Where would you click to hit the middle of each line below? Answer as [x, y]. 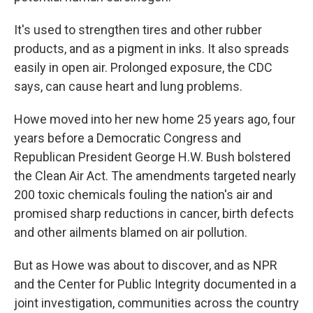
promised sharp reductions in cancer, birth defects [154, 214]
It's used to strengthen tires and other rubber [138, 30]
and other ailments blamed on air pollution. [131, 233]
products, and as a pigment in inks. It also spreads [152, 49]
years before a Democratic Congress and [128, 138]
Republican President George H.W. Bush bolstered [152, 157]
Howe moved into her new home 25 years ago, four [155, 119]
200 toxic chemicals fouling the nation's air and [143, 195]
